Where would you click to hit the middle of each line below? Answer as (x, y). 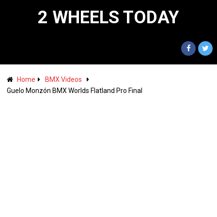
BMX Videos (63, 79)
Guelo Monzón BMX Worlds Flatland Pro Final (74, 91)
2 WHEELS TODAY (108, 17)
